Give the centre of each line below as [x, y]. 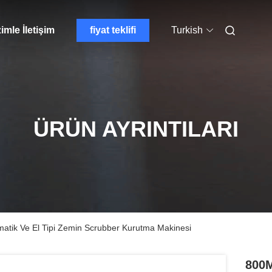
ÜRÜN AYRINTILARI [136, 129]
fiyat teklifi [113, 30]
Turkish [187, 30]
